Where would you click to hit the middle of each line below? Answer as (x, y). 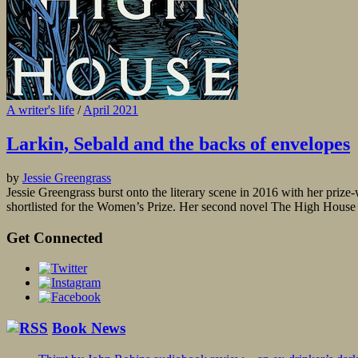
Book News (89, 328)
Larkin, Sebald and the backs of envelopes (178, 144)
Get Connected (55, 237)
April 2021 (111, 110)
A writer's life (40, 110)
